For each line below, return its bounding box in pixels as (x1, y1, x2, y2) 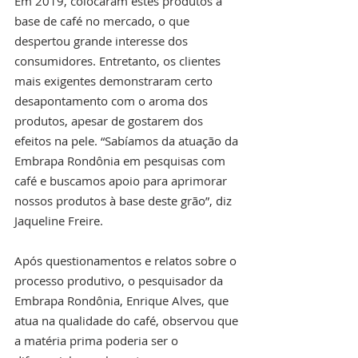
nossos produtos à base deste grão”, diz (14, 193, 235, 209)
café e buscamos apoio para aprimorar (14, 173, 230, 189)
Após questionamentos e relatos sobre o (14, 253, 240, 269)
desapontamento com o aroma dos (14, 93, 211, 109)
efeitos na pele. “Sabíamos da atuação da (14, 133, 241, 149)
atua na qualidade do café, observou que (14, 312, 241, 329)
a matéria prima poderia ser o (14, 332, 181, 349)
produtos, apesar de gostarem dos (14, 113, 206, 129)
